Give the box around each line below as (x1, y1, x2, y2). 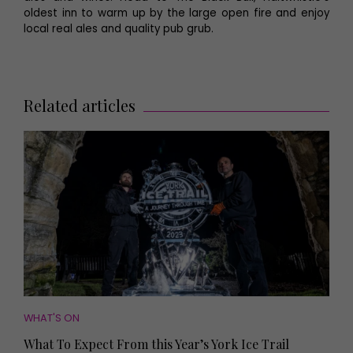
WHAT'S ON (24, 310, 80, 325)
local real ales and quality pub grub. (24, 20, 214, 36)
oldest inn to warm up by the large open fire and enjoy (24, 5, 329, 20)
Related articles (24, 94, 136, 116)
